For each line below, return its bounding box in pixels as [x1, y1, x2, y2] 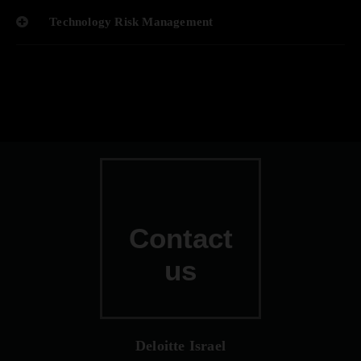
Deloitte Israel [135, 338, 226, 354]
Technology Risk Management [46, 15, 214, 28]
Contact [128, 223, 233, 254]
